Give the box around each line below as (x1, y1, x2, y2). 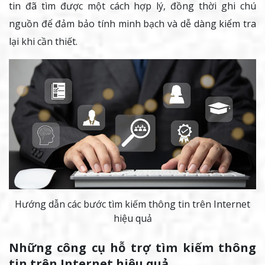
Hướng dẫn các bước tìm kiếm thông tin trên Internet (15, 197, 250, 211)
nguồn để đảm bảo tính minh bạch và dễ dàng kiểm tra (9, 17, 256, 31)
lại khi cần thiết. (9, 35, 77, 49)
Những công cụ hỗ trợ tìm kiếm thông (9, 239, 256, 256)
